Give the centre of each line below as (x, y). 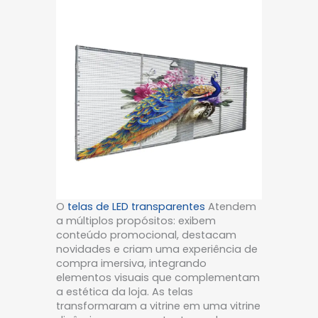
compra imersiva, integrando (131, 264)
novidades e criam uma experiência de (157, 250)
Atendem (231, 207)
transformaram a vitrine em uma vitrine (158, 306)
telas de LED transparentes (136, 207)
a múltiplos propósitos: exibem (136, 221)
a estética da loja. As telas (125, 292)
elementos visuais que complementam (158, 278)
